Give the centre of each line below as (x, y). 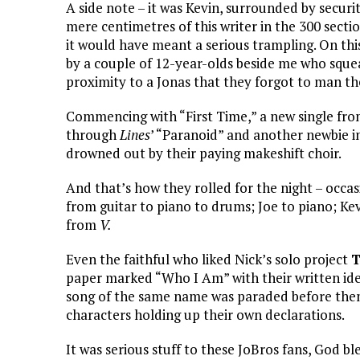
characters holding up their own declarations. (205, 314)
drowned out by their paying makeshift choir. (204, 153)
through (93, 134)
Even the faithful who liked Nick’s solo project (209, 259)
